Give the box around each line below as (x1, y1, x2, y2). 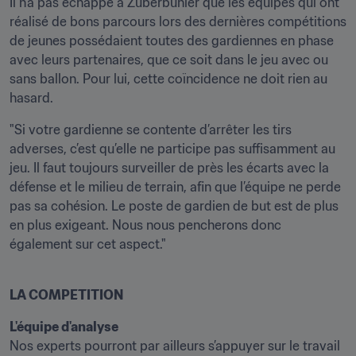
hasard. (10, 90, 53, 106)
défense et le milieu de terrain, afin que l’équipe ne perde (10, 179, 85, 195)
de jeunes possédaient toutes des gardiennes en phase (10, 33, 334, 48)
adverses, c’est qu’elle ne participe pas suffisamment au (10, 141, 335, 157)
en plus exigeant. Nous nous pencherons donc (10, 217, 281, 233)
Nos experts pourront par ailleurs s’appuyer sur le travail (10, 338, 340, 354)
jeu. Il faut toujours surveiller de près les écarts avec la (10, 160, 329, 176)
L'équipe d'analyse (10, 319, 118, 335)
